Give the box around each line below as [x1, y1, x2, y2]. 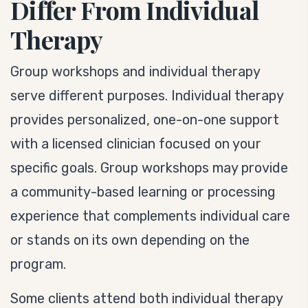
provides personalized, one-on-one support [10, 111, 279, 128]
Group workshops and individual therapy [10, 63, 260, 80]
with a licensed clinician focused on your [10, 135, 261, 152]
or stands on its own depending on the [10, 232, 250, 248]
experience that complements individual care [10, 208, 290, 224]
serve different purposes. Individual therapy [10, 87, 283, 104]
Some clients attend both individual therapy [10, 290, 283, 307]
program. [10, 256, 66, 272]
